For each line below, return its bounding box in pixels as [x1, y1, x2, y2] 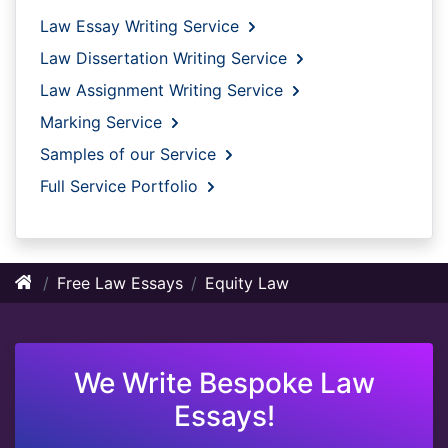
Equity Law [205, 272, 289, 293]
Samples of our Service [40, 143, 221, 164]
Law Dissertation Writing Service [40, 47, 292, 68]
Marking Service [40, 111, 167, 132]
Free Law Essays [57, 272, 183, 293]
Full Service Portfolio [40, 175, 203, 196]
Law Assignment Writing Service [40, 79, 288, 100]
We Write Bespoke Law [73, 365, 375, 400]
